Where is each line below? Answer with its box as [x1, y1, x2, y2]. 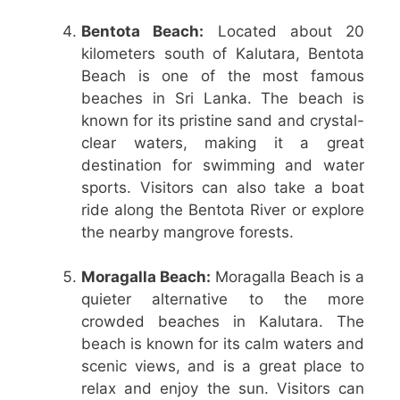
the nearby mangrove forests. [81, 222, 294, 241]
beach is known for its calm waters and [81, 335, 364, 354]
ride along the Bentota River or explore [81, 200, 364, 219]
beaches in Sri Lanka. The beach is [81, 88, 364, 107]
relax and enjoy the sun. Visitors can [81, 379, 364, 398]
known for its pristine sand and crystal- [81, 111, 364, 129]
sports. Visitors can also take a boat [81, 178, 364, 196]
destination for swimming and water [81, 155, 364, 174]
